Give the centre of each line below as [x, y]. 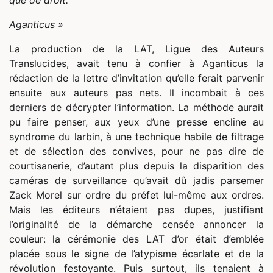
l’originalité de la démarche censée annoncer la [136, 225]
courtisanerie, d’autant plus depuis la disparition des [136, 166]
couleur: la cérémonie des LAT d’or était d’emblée [136, 239]
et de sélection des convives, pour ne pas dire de [136, 151]
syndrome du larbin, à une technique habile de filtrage [136, 137]
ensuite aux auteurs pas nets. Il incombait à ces [136, 93]
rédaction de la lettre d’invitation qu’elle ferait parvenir [136, 78]
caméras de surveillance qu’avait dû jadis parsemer [136, 181]
